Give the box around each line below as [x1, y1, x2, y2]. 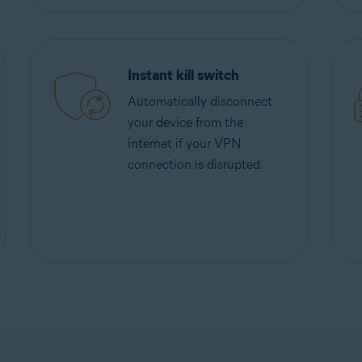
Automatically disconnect [128, 94, 273, 109]
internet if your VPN [128, 136, 242, 151]
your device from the [128, 115, 244, 130]
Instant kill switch [128, 66, 240, 84]
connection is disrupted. [128, 157, 264, 172]
